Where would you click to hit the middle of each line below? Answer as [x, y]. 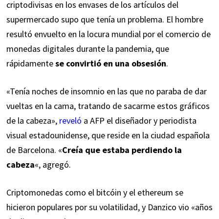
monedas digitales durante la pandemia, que [88, 49]
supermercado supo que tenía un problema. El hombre [105, 20]
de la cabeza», [33, 121]
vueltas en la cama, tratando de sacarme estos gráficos [108, 106]
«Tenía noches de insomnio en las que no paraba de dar [106, 91]
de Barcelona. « [34, 150]
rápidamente [31, 64]
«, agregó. [53, 165]
